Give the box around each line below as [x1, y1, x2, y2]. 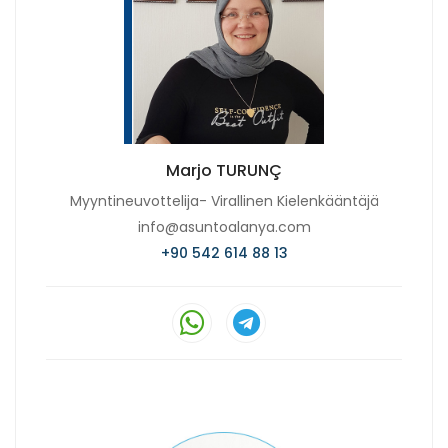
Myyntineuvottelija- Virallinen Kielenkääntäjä [69, 190, 379, 211]
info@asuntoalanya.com [137, 216, 311, 237]
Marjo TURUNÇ [166, 158, 282, 182]
